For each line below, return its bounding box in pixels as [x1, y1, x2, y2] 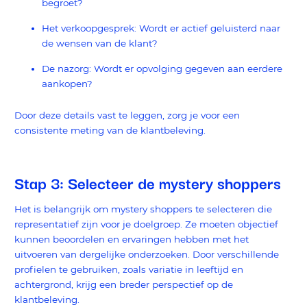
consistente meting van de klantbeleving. [14, 124, 208, 136]
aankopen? [42, 78, 93, 90]
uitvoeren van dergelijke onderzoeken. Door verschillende [14, 248, 279, 260]
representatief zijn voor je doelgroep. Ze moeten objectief [14, 218, 278, 230]
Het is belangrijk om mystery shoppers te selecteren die [14, 203, 272, 214]
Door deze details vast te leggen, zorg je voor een [14, 109, 240, 121]
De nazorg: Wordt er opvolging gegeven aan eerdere [42, 63, 282, 75]
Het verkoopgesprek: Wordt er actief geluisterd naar [42, 23, 280, 34]
